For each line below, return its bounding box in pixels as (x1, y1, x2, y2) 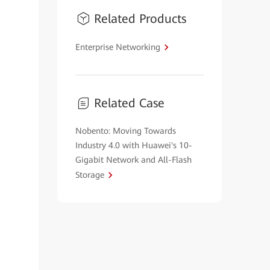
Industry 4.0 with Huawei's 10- (75, 140, 192, 150)
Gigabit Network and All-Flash (75, 155, 192, 165)
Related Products (93, 11, 186, 26)
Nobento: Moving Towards (75, 126, 176, 136)
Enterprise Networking (75, 42, 160, 52)
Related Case (93, 96, 165, 110)
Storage (75, 170, 104, 180)
